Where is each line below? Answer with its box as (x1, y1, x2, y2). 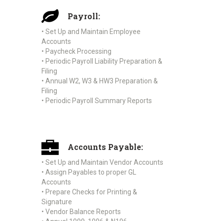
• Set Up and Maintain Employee (41, 28, 141, 36)
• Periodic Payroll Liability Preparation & (41, 57, 162, 66)
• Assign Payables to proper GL (41, 168, 136, 176)
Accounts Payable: (67, 141, 143, 152)
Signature (41, 197, 72, 206)
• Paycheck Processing (41, 47, 111, 56)
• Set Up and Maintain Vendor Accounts (41, 158, 163, 166)
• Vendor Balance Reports (41, 207, 121, 216)
